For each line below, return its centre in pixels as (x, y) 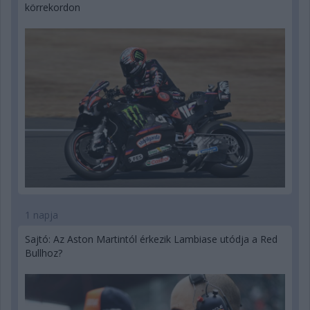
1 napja (42, 215)
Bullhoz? (44, 253)
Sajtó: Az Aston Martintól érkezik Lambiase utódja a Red (151, 239)
